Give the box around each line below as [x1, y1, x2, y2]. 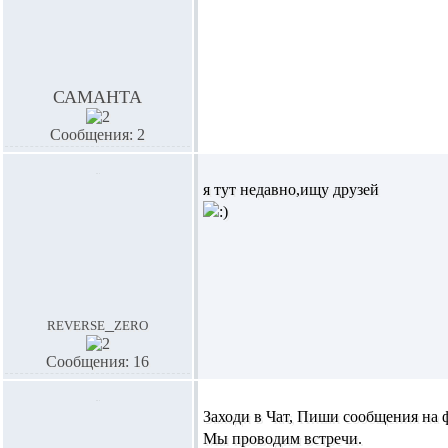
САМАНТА [53, 87, 142, 107]
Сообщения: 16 [46, 353, 149, 370]
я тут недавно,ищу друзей [203, 181, 379, 198]
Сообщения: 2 [50, 126, 145, 143]
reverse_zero [47, 314, 148, 334]
